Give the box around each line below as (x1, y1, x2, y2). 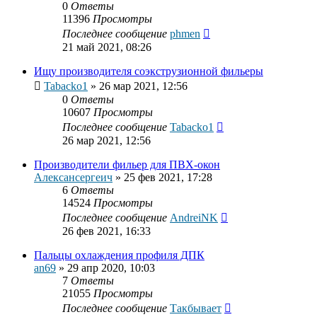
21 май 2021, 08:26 (62, 41, 151, 54)
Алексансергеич (34, 171, 113, 184)
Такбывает (170, 302, 221, 315)
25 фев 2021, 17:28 (124, 171, 212, 184)
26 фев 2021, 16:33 (62, 225, 151, 238)
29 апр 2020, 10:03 (67, 262, 155, 275)
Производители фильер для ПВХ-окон (34, 158, 220, 171)
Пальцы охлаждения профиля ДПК (34, 249, 204, 262)
